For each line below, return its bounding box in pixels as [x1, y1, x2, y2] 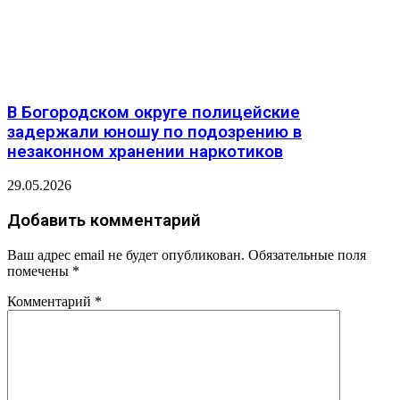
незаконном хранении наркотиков [7, 141, 283, 162]
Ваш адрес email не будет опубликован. [7, 246, 245, 262]
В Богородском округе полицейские [7, 102, 300, 122]
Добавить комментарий [7, 211, 201, 231]
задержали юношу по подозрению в [7, 121, 302, 142]
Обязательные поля [248, 246, 366, 262]
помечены [7, 262, 72, 279]
